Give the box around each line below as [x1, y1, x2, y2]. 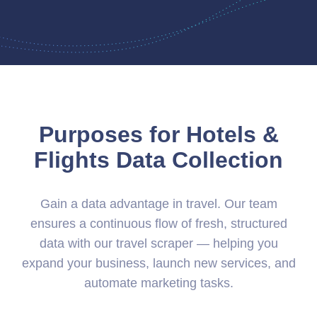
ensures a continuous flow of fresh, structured [30, 216, 287, 231]
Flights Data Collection [34, 146, 283, 173]
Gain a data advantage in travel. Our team [40, 196, 277, 211]
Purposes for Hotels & [38, 121, 279, 147]
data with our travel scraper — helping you [39, 236, 278, 250]
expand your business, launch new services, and [21, 255, 296, 270]
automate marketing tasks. [83, 275, 234, 290]
